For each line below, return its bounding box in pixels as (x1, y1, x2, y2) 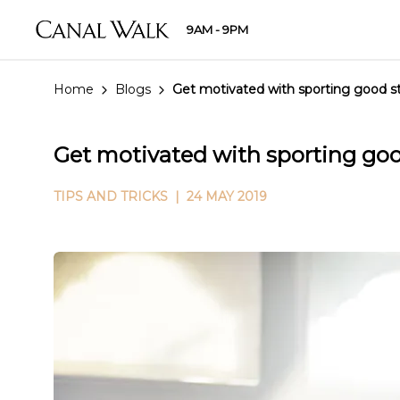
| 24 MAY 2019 (168, 188, 267, 204)
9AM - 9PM (186, 21, 248, 37)
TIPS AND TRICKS (54, 188, 168, 204)
